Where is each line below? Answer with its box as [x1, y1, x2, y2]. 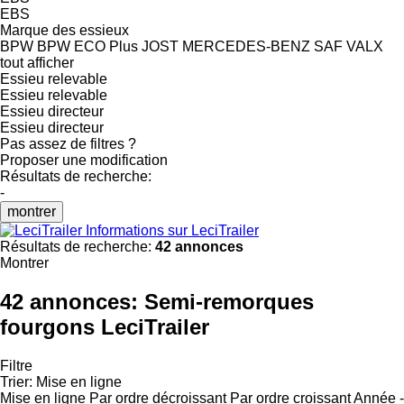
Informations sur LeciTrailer [86, 222, 259, 238]
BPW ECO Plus [37, 38, 138, 54]
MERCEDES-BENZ [182, 38, 310, 54]
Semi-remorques [144, 289, 314, 314]
